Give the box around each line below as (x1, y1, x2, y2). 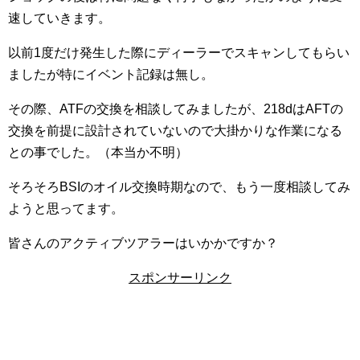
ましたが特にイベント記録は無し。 (8, 67, 214, 81)
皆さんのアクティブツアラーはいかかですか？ (8, 236, 278, 250)
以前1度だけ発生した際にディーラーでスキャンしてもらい (8, 46, 350, 59)
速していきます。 (8, 11, 111, 25)
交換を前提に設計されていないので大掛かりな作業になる (8, 124, 342, 137)
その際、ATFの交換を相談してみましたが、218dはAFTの (8, 102, 343, 116)
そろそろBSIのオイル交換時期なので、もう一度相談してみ (8, 180, 350, 194)
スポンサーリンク (129, 271, 231, 284)
